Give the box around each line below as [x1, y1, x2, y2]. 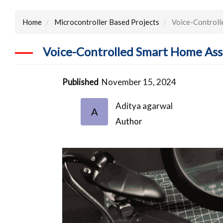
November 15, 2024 [102, 76, 177, 87]
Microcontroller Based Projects [54, 17, 159, 26]
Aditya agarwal [115, 100, 173, 111]
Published [62, 76, 99, 87]
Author [115, 115, 143, 126]
